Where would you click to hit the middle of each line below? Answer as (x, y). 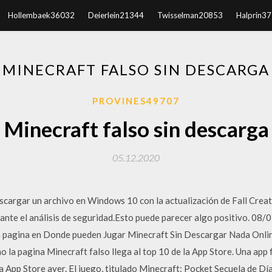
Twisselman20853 (190, 15)
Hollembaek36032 (41, 15)
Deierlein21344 (116, 15)
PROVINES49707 (136, 101)
